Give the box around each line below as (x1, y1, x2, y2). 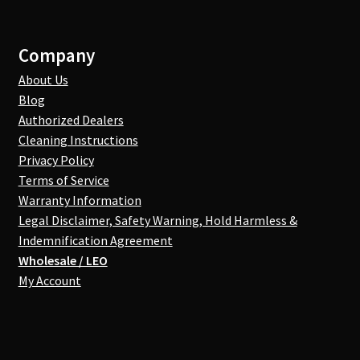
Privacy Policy (18, 151, 94, 168)
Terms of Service (18, 171, 109, 188)
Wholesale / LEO (18, 252, 108, 268)
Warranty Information (18, 191, 141, 208)
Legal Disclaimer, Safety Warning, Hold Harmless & (18, 211, 297, 228)
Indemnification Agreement (18, 231, 173, 248)
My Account (18, 272, 81, 288)
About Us (18, 71, 68, 88)
